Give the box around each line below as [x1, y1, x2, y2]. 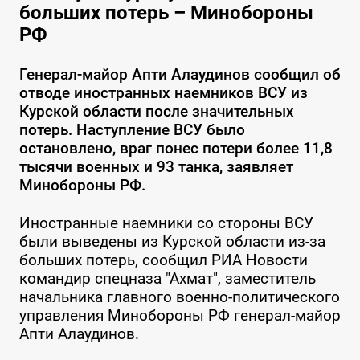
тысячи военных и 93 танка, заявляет [18, 157, 293, 177]
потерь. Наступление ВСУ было [18, 121, 245, 140]
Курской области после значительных [18, 102, 294, 121]
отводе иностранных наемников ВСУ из [18, 84, 308, 103]
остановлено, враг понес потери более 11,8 [18, 139, 333, 158]
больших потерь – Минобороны [18, 2, 313, 25]
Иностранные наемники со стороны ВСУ [18, 214, 313, 233]
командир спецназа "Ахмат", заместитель [18, 269, 316, 288]
